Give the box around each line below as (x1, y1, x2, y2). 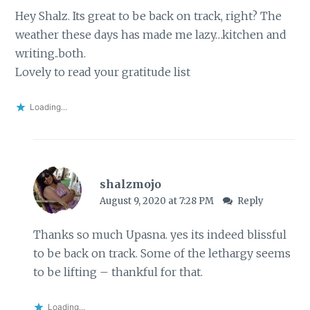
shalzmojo (99, 176, 161, 191)
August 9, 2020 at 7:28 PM (99, 194, 216, 207)
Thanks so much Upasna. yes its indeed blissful (33, 227, 286, 241)
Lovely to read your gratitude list (15, 65, 191, 80)
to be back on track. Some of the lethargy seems (33, 246, 291, 260)
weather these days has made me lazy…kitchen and (15, 28, 287, 42)
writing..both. (15, 46, 86, 61)
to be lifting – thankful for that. (33, 264, 203, 279)
